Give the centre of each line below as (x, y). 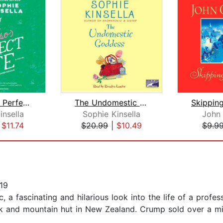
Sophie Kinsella (111, 114)
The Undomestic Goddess (143, 103)
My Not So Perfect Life (26, 103)
